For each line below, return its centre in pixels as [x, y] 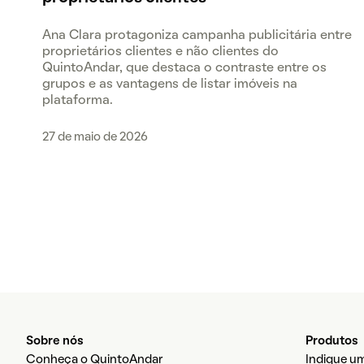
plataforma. [78, 101]
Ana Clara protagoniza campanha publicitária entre [197, 36]
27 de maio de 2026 [95, 137]
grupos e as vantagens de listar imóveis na [170, 84]
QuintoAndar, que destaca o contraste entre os [184, 68]
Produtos [331, 342]
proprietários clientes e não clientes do [160, 52]
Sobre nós [55, 342]
